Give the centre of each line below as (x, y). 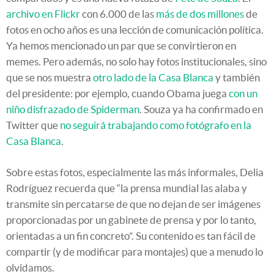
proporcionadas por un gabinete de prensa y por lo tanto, (131, 220)
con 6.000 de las (118, 13)
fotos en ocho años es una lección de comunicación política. (135, 29)
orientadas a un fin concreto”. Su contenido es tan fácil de (131, 235)
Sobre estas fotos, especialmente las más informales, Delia (135, 172)
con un (243, 93)
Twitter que (33, 125)
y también (237, 77)
